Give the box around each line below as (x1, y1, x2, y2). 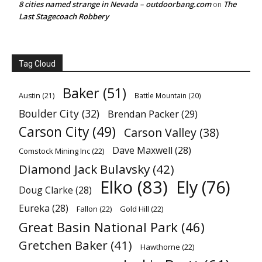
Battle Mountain (135, 91, 187, 101)
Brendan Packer (108, 107, 179, 121)
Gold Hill (120, 204, 149, 215)
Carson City (19, 123, 89, 142)
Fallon (77, 204, 98, 215)
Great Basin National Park (19, 218, 178, 236)
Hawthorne (140, 242, 180, 253)
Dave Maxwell (112, 144, 173, 157)
